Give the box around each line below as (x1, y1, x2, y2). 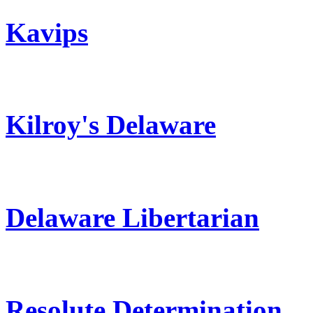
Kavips (6, 17, 88, 48)
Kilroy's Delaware (6, 110, 216, 140)
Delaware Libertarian (6, 202, 259, 233)
